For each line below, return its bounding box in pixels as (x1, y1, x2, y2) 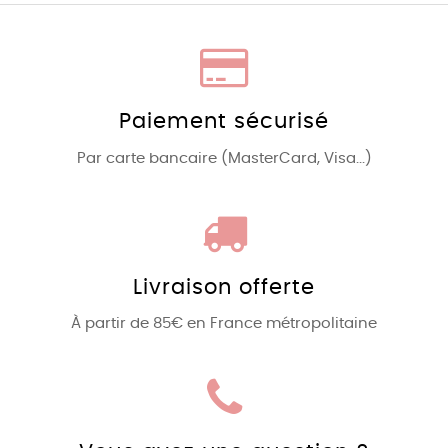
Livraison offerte (132, 276, 316, 298)
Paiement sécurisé (118, 111, 330, 133)
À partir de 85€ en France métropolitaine (71, 316, 377, 331)
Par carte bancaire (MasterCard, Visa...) (76, 150, 372, 166)
